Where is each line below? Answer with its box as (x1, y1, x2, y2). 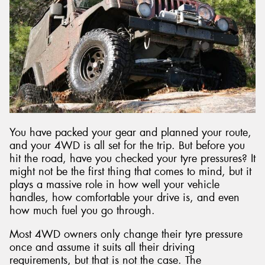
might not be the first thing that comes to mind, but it (9, 164, 251, 179)
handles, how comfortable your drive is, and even (9, 190, 240, 205)
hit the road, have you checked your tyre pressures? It (9, 151, 256, 166)
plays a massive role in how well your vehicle (9, 177, 219, 192)
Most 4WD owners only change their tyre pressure (9, 227, 243, 241)
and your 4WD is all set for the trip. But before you (9, 138, 245, 153)
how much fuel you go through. (9, 203, 155, 218)
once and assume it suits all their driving (9, 240, 195, 254)
